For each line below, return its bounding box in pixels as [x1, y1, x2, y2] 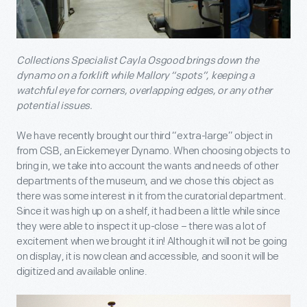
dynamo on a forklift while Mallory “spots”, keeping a [16, 69, 256, 83]
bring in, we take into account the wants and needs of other [16, 160, 279, 173]
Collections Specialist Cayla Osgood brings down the [16, 54, 259, 68]
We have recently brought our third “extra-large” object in [16, 130, 273, 143]
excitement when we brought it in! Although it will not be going [16, 235, 288, 249]
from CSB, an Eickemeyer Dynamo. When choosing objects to [16, 145, 291, 158]
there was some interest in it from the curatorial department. [16, 190, 286, 204]
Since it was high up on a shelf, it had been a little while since [16, 205, 280, 219]
